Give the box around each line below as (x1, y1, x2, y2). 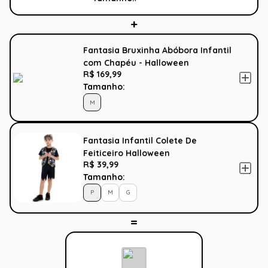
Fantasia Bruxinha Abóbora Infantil (83, 45, 232, 56)
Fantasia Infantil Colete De (83, 135, 197, 146)
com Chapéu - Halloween (83, 57, 189, 69)
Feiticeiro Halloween (83, 147, 170, 159)
